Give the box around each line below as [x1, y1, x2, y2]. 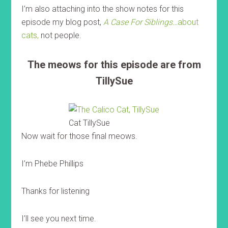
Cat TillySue [69, 118, 110, 128]
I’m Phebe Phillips [21, 159, 84, 168]
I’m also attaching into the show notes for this [21, 4, 184, 14]
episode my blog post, [21, 17, 104, 27]
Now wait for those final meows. [21, 131, 138, 141]
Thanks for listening [21, 186, 90, 196]
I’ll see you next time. [21, 214, 99, 223]
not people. [39, 31, 84, 40]
